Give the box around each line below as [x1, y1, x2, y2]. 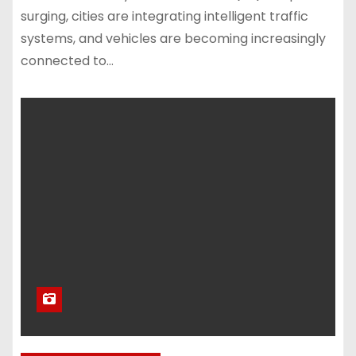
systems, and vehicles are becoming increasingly [21, 29, 326, 48]
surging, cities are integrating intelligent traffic [21, 7, 308, 25]
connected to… [21, 52, 114, 70]
